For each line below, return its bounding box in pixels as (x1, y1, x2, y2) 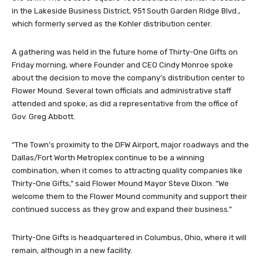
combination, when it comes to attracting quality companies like (12, 166, 242, 176)
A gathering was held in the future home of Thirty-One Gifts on (12, 48, 238, 57)
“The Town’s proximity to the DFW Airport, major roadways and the (12, 140, 249, 150)
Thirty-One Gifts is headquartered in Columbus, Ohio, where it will (12, 233, 247, 242)
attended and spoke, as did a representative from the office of (12, 99, 238, 109)
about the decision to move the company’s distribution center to (12, 73, 245, 83)
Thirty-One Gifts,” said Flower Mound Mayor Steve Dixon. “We (12, 179, 229, 188)
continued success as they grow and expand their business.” (12, 205, 232, 214)
